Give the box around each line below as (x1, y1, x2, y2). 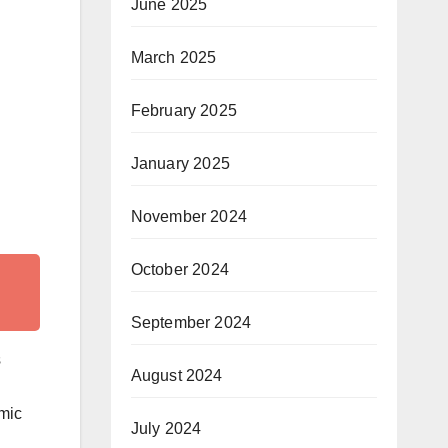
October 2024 (130, 261, 229, 278)
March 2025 (130, 49, 217, 66)
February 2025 (130, 102, 238, 119)
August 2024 (130, 367, 223, 384)
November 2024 (130, 208, 248, 225)
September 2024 (130, 314, 252, 331)
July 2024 (130, 420, 202, 437)
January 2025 (130, 155, 230, 172)
